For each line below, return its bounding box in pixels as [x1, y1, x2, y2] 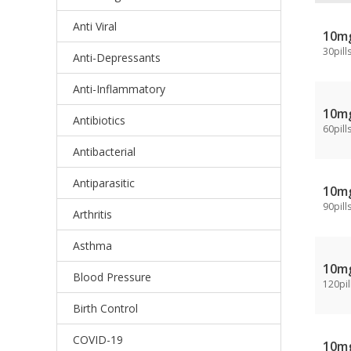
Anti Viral [73, 19, 117, 34]
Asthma [73, 238, 112, 253]
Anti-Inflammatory [73, 81, 165, 96]
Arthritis [73, 207, 112, 222]
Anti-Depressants [73, 50, 161, 65]
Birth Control [73, 301, 138, 316]
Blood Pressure [73, 270, 151, 284]
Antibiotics [73, 113, 125, 128]
